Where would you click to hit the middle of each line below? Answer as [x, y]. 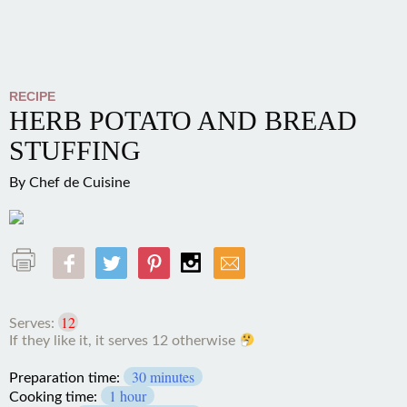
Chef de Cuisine [79, 183]
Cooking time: [55, 388]
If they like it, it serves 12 [89, 341]
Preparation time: [66, 369]
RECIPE [32, 96]
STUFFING [75, 150]
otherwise [43, 358]
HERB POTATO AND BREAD [183, 120]
